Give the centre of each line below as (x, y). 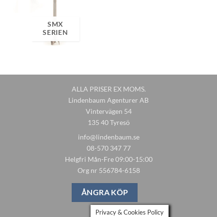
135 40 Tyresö (108, 122)
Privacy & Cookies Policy (130, 212)
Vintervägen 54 (108, 111)
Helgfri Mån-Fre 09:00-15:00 (108, 159)
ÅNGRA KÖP (105, 193)
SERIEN (55, 33)
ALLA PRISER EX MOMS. (108, 89)
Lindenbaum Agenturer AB (108, 100)
